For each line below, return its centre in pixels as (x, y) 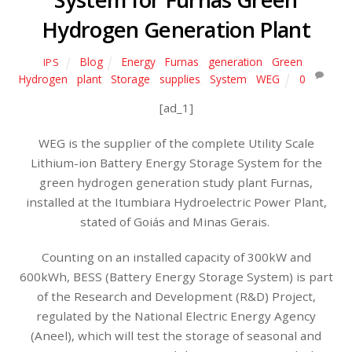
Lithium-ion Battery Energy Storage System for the (176, 162)
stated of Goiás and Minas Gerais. (176, 221)
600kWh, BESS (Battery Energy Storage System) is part (176, 276)
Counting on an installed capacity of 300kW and (176, 257)
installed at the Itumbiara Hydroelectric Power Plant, (176, 202)
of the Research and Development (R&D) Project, (176, 296)
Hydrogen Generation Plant (176, 30)
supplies (180, 79)
